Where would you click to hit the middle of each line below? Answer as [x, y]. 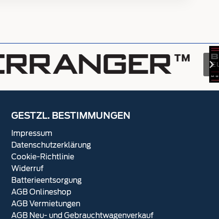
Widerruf [27, 168]
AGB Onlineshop [41, 192]
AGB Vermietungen [46, 204]
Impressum [32, 133]
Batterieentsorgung [46, 180]
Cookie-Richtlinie [43, 157]
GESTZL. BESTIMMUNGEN [71, 116]
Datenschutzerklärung [51, 145]
